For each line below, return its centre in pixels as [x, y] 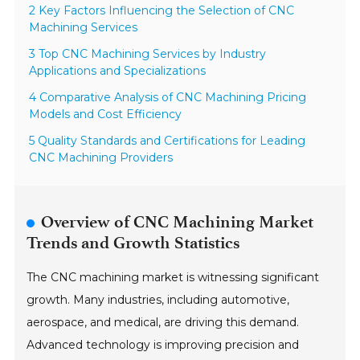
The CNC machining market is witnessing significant [173, 277]
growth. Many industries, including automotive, [158, 299]
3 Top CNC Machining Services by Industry [148, 53]
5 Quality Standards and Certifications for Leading [168, 140]
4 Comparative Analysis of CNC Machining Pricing [168, 97]
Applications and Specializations [118, 70]
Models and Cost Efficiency [106, 114]
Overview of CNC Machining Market [178, 221]
